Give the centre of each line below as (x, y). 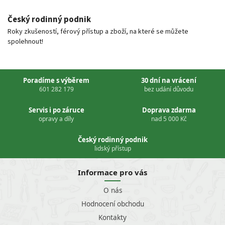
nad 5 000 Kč (169, 119)
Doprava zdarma (169, 110)
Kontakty (113, 218)
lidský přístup (113, 149)
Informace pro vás (113, 173)
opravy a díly (56, 119)
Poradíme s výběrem (56, 81)
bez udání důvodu (169, 89)
